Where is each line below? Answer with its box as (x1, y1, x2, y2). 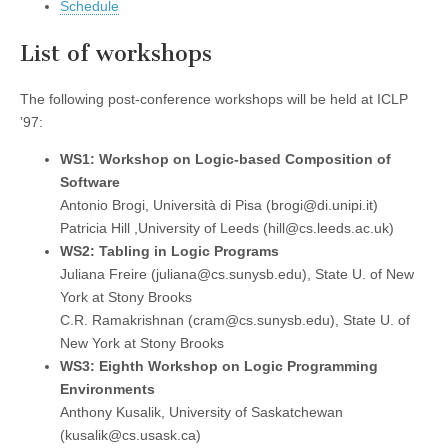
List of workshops (20, 39, 212, 67)
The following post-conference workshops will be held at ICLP (20, 91, 408, 108)
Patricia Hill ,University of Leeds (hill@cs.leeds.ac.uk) (60, 220, 394, 237)
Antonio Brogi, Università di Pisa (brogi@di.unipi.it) (60, 197, 378, 214)
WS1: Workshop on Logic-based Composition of (60, 151, 391, 168)
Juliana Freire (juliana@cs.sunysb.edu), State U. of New (60, 266, 414, 283)
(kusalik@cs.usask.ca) (60, 427, 201, 444)
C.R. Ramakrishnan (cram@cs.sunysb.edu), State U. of (60, 312, 410, 329)
